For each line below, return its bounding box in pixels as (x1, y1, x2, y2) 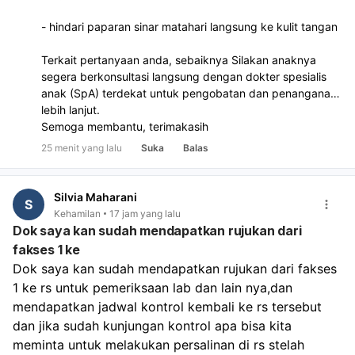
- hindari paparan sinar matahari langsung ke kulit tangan (41, 20, 338, 34)
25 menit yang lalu (41, 142, 122, 155)
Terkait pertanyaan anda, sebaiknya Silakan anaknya (41, 53, 316, 67)
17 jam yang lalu (109, 207, 181, 219)
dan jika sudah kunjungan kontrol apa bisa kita (13, 317, 292, 334)
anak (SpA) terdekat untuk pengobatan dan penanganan (41, 86, 337, 101)
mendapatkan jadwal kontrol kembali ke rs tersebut (13, 298, 322, 315)
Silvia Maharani (54, 190, 137, 204)
